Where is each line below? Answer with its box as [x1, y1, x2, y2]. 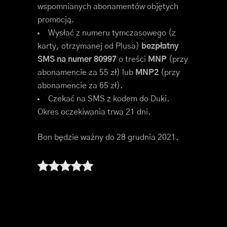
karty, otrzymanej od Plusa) [37, 42, 141, 51]
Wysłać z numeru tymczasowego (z [48, 29, 176, 37]
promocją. [37, 16, 74, 24]
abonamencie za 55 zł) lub [37, 68, 135, 77]
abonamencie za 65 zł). [37, 82, 123, 90]
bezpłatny [141, 42, 179, 51]
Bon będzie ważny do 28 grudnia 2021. [37, 133, 179, 142]
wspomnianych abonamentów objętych [37, 3, 178, 11]
